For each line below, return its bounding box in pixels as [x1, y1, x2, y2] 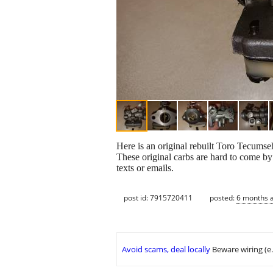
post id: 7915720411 [124, 192, 193, 203]
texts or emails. [116, 163, 174, 174]
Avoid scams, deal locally [122, 244, 210, 255]
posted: [210, 192, 236, 203]
